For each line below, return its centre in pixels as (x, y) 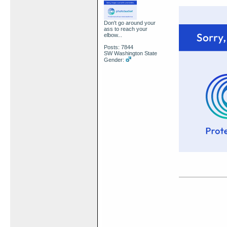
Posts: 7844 (119, 47)
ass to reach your (126, 29)
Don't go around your (130, 23)
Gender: (115, 60)
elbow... (113, 35)
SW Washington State (130, 53)
